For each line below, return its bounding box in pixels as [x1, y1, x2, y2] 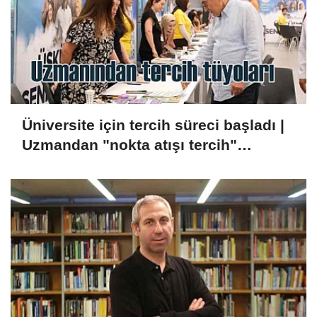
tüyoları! [22, 156, 81, 173]
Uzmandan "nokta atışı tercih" [22, 137, 237, 154]
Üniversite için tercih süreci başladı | [22, 117, 284, 134]
